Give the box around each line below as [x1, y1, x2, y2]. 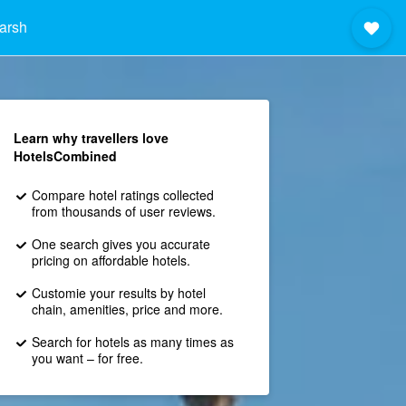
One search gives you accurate [31, 235, 210, 253]
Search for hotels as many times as [31, 333, 234, 351]
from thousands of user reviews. [31, 202, 216, 220]
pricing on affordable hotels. [31, 251, 190, 269]
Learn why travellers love [13, 129, 169, 147]
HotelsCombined [13, 147, 117, 165]
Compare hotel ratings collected [31, 186, 214, 204]
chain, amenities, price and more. [31, 300, 223, 318]
